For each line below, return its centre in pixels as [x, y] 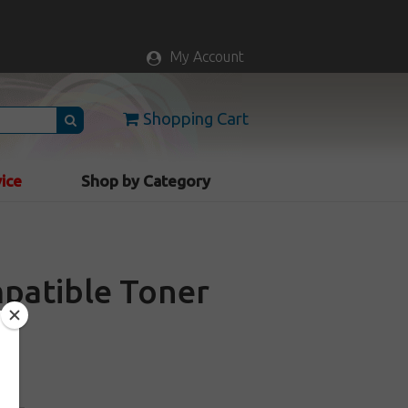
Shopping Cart [195, 119]
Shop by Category [146, 181]
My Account [206, 56]
